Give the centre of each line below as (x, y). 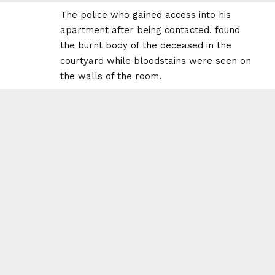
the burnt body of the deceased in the (146, 46)
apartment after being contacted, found (150, 30)
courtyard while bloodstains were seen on (156, 61)
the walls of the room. (111, 76)
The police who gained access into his (145, 15)
